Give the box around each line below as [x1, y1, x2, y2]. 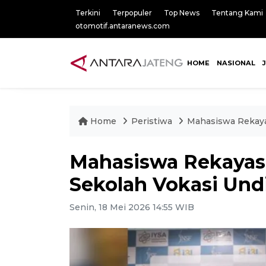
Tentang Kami [211, 8, 263, 17]
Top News [164, 8, 199, 17]
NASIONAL [216, 59, 255, 67]
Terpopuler [112, 8, 152, 17]
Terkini [75, 8, 100, 17]
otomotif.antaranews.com [75, 21, 170, 30]
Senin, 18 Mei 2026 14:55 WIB [69, 202, 194, 213]
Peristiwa [131, 116, 175, 126]
